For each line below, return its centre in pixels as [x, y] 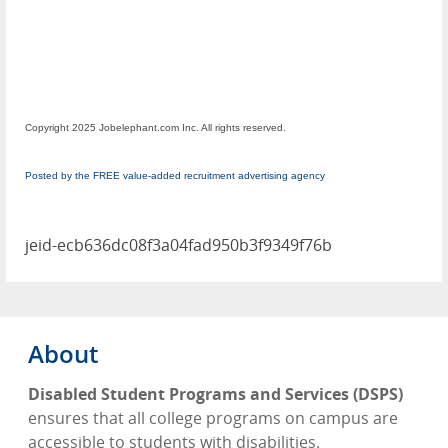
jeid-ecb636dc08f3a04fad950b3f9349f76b [178, 245]
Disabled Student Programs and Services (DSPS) [215, 394]
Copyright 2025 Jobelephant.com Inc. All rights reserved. [155, 128]
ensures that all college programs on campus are [213, 418]
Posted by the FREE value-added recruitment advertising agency [175, 176]
